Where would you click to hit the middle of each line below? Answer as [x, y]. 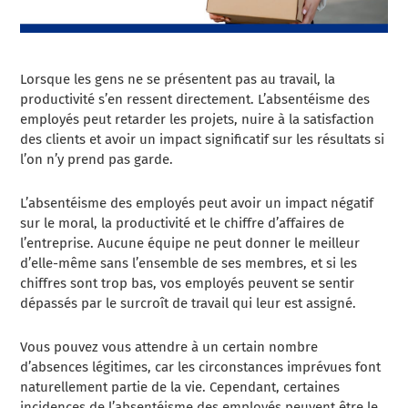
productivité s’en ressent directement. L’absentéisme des [195, 100]
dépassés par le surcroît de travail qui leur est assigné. [189, 304]
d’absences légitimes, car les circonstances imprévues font [201, 367]
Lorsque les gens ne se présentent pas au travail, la [178, 80]
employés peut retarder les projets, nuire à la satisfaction [198, 120]
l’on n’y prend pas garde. [97, 160]
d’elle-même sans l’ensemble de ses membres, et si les [189, 264]
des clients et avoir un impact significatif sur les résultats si [203, 140]
